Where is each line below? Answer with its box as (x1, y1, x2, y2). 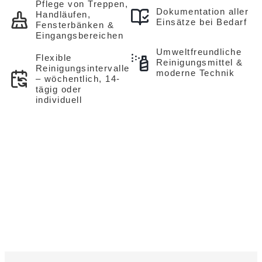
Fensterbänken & (35, 20, 114, 30)
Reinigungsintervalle (35, 63, 130, 73)
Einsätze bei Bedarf (156, 17, 247, 27)
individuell (35, 95, 82, 105)
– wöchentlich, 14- (35, 74, 120, 84)
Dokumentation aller (156, 6, 249, 16)
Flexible (35, 53, 72, 63)
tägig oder (35, 84, 82, 94)
